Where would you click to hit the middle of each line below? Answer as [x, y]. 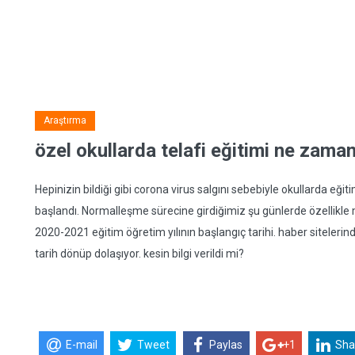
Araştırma [65, 120]
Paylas [226, 345]
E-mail [81, 345]
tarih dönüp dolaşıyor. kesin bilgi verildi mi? [139, 254]
